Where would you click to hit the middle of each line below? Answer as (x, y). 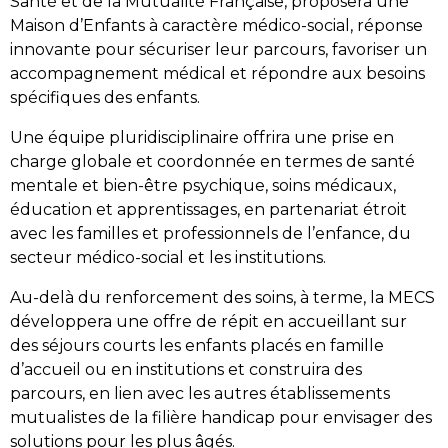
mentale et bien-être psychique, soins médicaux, (203, 185)
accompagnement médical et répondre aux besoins (217, 73)
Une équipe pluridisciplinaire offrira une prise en (202, 137)
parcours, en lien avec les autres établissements (200, 393)
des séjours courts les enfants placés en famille (197, 345)
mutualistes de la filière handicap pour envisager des (221, 417)
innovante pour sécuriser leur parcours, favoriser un (218, 49)
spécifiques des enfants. (105, 97)
